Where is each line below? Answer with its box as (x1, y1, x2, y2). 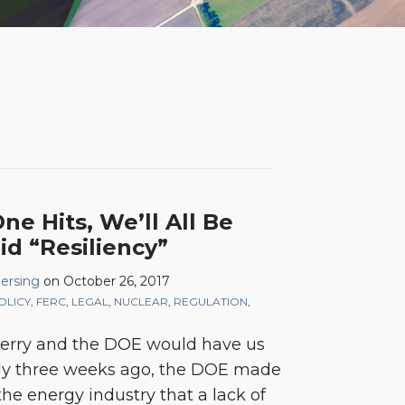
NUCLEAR (114, 295, 168, 308)
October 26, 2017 (63, 273, 170, 289)
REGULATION (174, 295, 248, 308)
